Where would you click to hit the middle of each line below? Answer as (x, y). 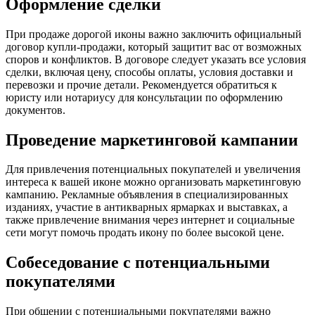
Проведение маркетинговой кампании (152, 140)
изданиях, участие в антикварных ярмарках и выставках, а (147, 207)
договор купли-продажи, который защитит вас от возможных (154, 46)
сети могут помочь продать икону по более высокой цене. (145, 233)
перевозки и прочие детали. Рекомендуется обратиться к (141, 84)
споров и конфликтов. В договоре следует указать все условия (156, 59)
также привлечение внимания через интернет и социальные (150, 220)
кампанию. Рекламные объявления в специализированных (147, 195)
